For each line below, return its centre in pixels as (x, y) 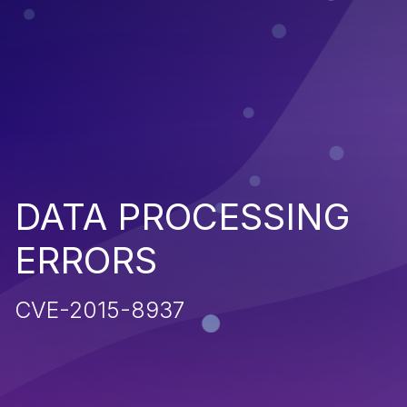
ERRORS (86, 260)
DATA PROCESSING (183, 216)
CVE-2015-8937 (99, 309)
